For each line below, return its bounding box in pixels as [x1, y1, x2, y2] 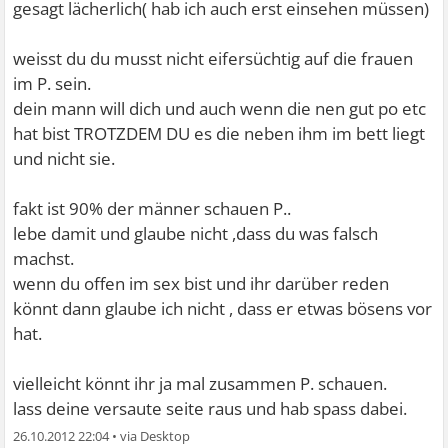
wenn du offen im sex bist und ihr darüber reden [13, 271, 390, 295]
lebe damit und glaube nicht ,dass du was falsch [13, 221, 379, 245]
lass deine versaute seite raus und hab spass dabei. [13, 396, 408, 420]
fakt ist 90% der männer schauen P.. [13, 196, 292, 220]
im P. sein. [13, 71, 92, 95]
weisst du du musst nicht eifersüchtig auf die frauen [13, 46, 414, 70]
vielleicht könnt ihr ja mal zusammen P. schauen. [13, 371, 388, 395]
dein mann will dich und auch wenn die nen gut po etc [13, 96, 427, 120]
